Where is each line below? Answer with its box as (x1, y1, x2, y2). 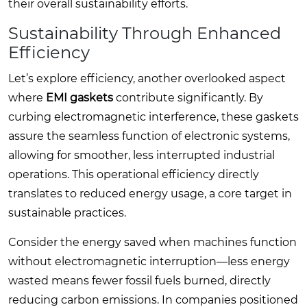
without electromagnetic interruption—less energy (8, 254, 290, 268)
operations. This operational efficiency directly (8, 167, 259, 181)
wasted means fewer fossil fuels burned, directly (8, 273, 271, 287)
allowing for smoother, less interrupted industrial (8, 148, 275, 162)
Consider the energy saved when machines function (8, 235, 297, 249)
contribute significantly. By (113, 90, 263, 104)
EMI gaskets (46, 90, 113, 104)
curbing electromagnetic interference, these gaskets (8, 110, 299, 123)
